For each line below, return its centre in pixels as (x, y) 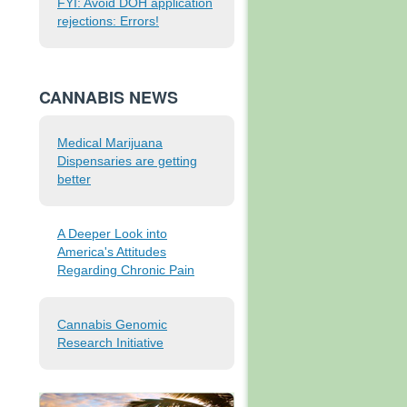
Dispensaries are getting (127, 160)
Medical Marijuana (110, 142)
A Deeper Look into (112, 233)
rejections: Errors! (108, 20)
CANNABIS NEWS (109, 97)
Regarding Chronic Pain (126, 269)
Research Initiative (110, 342)
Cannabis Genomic (112, 324)
